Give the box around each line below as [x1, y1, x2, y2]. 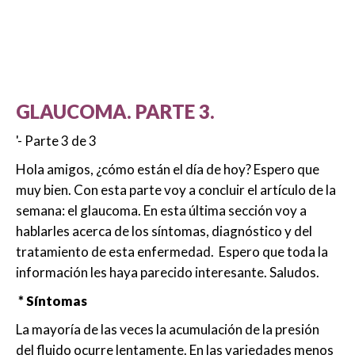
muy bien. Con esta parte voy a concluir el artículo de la [16, 181, 336, 199]
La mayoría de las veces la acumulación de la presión [16, 321, 319, 338]
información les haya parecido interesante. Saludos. [16, 264, 319, 281]
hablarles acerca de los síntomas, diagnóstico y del [16, 223, 312, 240]
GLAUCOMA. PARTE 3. [16, 100, 215, 124]
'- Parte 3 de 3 [16, 132, 97, 150]
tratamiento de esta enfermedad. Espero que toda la [16, 243, 328, 261]
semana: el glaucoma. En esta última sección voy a [16, 202, 307, 219]
